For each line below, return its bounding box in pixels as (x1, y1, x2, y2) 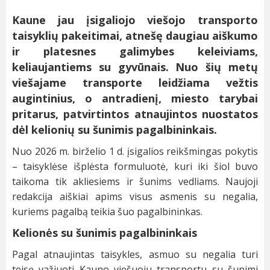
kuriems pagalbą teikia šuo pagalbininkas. (12, 205, 202, 219)
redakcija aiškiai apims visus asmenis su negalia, (12, 190, 258, 204)
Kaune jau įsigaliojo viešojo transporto (12, 13, 258, 28)
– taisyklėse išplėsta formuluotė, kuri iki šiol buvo (12, 160, 258, 174)
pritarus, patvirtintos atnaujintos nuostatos (12, 107, 258, 122)
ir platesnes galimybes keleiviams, (12, 44, 258, 59)
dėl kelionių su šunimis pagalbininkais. (12, 122, 220, 137)
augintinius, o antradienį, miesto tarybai (12, 91, 258, 106)
